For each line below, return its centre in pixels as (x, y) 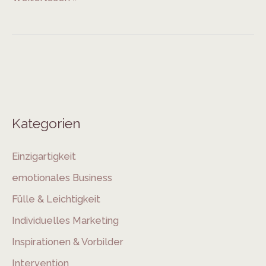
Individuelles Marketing (65, 220)
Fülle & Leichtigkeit (56, 199)
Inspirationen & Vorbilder (68, 242)
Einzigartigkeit (44, 156)
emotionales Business (62, 178)
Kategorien (46, 123)
